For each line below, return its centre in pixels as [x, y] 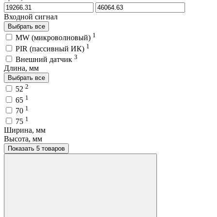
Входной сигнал [31, 16]
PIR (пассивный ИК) [51, 48]
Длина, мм [21, 68]
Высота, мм [23, 139]
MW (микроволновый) [54, 38]
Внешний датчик [45, 59]
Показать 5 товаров [51, 149]
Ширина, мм [25, 130]
